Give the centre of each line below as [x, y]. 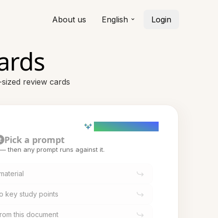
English [115, 19]
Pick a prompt [35, 140]
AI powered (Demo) [126, 126]
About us [69, 19]
